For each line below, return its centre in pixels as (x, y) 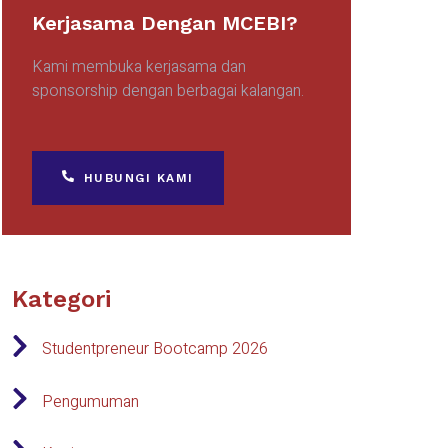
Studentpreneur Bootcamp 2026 (154, 349)
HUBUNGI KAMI (138, 178)
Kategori (61, 299)
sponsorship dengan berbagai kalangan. (169, 91)
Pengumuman (90, 401)
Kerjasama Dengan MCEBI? (164, 23)
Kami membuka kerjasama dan (138, 67)
